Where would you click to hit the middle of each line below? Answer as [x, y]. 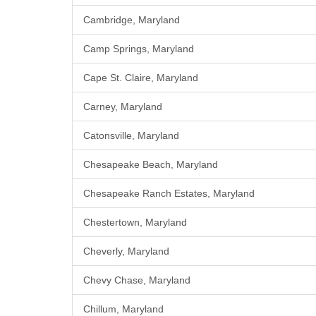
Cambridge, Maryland [132, 20]
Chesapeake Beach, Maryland [151, 165]
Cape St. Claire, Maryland [141, 78]
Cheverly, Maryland [126, 251]
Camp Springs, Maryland [139, 49]
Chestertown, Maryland [135, 223]
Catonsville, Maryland [131, 136]
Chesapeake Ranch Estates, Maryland [169, 194]
